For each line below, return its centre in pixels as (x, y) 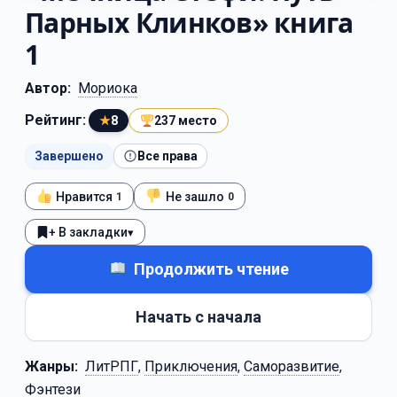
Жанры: (51, 367)
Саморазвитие (292, 367)
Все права (167, 156)
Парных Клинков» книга (189, 23)
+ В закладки (88, 233)
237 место (185, 121)
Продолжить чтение (211, 269)
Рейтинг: (55, 120)
